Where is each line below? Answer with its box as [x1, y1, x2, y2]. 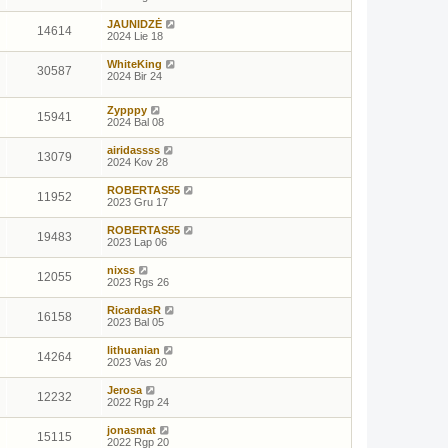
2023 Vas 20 [107, 355, 167, 368]
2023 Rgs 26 [107, 275, 169, 288]
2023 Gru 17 [107, 195, 168, 208]
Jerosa [107, 383, 142, 396]
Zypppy [107, 103, 147, 116]
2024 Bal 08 [107, 115, 164, 128]
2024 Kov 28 [107, 155, 168, 168]
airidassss [107, 143, 160, 156]
